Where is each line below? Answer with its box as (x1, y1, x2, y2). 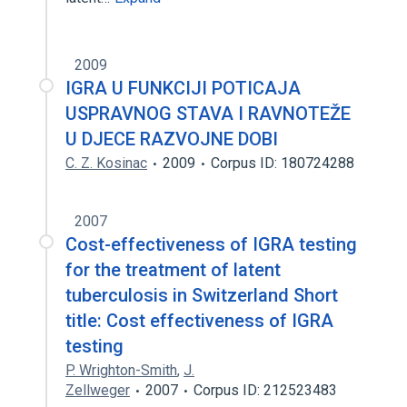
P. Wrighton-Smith (65, 362, 177, 379)
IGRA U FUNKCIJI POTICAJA (65, 77, 301, 99)
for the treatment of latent (65, 259, 281, 281)
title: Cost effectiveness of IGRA (65, 310, 333, 332)
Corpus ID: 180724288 (211, 154, 354, 172)
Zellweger (65, 382, 130, 399)
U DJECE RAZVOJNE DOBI (65, 128, 278, 150)
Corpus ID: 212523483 (194, 382, 337, 399)
